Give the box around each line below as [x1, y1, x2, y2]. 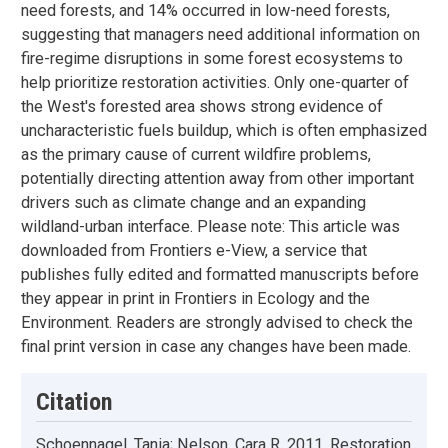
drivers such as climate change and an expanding [21, 193, 366, 213]
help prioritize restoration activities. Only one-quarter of [21, 73, 409, 93]
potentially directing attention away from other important [21, 169, 414, 189]
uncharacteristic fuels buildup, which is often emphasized [21, 121, 427, 141]
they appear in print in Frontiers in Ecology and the [21, 289, 370, 309]
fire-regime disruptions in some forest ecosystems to [21, 49, 403, 69]
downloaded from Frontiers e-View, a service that [21, 241, 367, 261]
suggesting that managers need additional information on [21, 25, 420, 45]
